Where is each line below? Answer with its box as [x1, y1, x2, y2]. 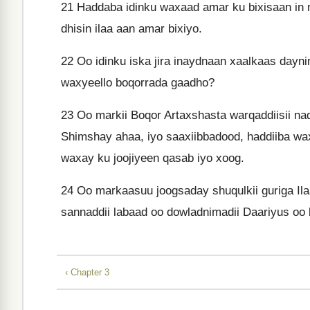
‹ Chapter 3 [65, 266, 109, 277]
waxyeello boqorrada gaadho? [61, 76, 215, 89]
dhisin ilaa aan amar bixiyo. [61, 22, 202, 35]
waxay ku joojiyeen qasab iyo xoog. [61, 152, 244, 165]
